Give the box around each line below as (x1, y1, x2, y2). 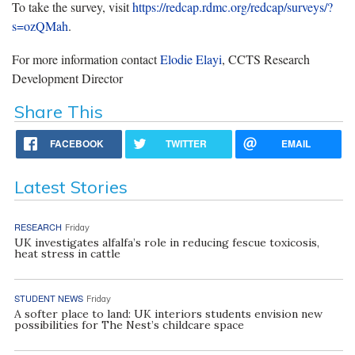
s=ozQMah (12, 17, 68, 34)
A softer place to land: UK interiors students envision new (13, 306, 323, 321)
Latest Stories (13, 175, 128, 198)
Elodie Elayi (160, 50, 222, 67)
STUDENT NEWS (13, 291, 83, 304)
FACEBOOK (50, 136, 105, 151)
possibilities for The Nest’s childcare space (13, 317, 244, 332)
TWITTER (166, 136, 208, 151)
